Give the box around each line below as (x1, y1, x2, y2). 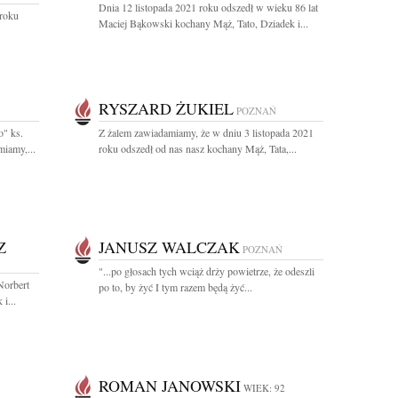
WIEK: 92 (243, 381, 285, 394)
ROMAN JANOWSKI (99, 375, 241, 396)
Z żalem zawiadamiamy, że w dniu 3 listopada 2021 (99, 125, 314, 139)
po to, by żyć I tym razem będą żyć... (99, 280, 252, 294)
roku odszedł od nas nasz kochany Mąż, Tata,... (99, 141, 297, 155)
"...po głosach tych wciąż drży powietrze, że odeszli (99, 264, 314, 278)
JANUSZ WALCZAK (99, 236, 240, 258)
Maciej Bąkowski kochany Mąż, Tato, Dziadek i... (99, 16, 308, 30)
